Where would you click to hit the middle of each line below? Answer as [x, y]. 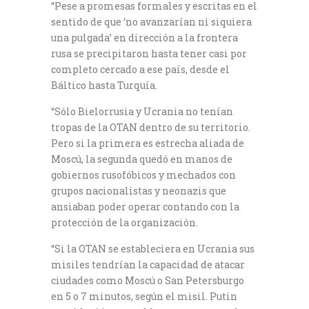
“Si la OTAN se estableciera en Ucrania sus [153, 248]
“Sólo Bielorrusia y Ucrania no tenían [142, 111]
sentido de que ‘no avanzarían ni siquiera [151, 21]
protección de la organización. [124, 222]
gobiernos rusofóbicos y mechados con [143, 175]
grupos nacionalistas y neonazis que [139, 190]
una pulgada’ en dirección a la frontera [144, 37]
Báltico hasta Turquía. [104, 85]
